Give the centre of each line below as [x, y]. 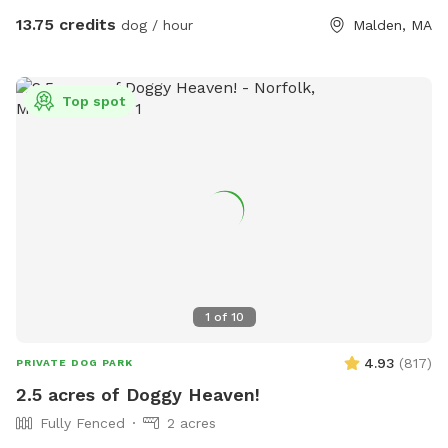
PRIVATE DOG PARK [74, 363]
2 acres [191, 423]
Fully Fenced [82, 423]
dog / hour [154, 24]
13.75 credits [66, 24]
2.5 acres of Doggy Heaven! [138, 395]
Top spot [93, 100]
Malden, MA [392, 24]
